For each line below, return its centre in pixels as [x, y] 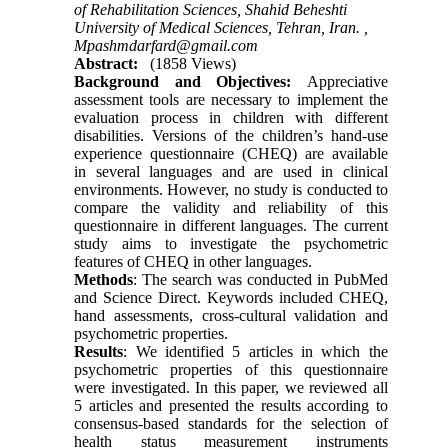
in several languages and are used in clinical [231, 171]
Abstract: [106, 63]
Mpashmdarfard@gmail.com [166, 45]
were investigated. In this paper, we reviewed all [231, 387]
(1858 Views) [193, 63]
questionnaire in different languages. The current [231, 225]
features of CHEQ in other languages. [193, 261]
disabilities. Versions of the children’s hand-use [231, 135]
